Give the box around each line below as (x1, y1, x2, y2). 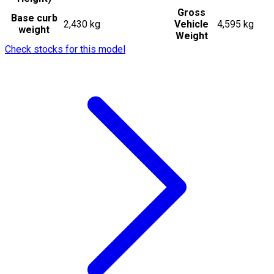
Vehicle (174, 18, 209, 30)
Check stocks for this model (5, 43, 125, 55)
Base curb (10, 12, 57, 24)
